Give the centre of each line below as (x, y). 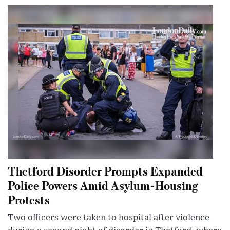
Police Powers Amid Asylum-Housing (103, 185)
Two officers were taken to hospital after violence (109, 218)
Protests (29, 200)
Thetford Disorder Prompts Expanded (105, 171)
